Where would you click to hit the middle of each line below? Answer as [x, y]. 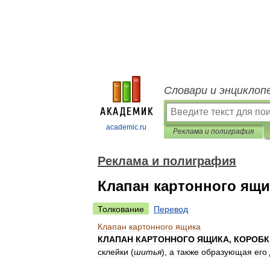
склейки [113, 252]
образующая [227, 252]
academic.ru [126, 127]
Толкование [121, 209]
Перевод [171, 209]
